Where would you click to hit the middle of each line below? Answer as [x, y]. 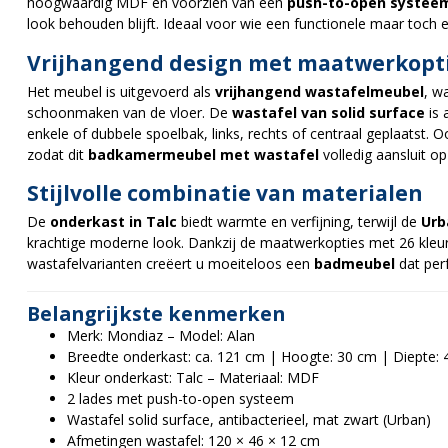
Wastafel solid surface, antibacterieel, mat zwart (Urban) [249, 420]
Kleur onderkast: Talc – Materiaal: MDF [193, 378]
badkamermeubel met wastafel [203, 154]
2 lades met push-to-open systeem [180, 399]
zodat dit [57, 154]
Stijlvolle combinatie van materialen [225, 193]
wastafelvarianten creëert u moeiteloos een [170, 264]
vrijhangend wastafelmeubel [319, 91]
